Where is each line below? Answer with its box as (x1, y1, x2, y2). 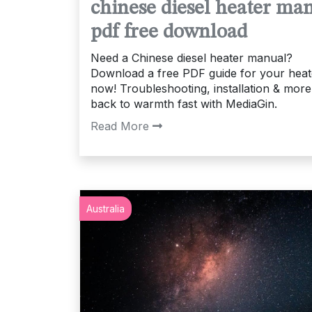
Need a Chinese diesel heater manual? (91, 50, 292, 65)
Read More (91, 118, 149, 133)
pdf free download (91, 22, 247, 42)
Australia (86, 202, 125, 214)
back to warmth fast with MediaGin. (91, 96, 277, 111)
